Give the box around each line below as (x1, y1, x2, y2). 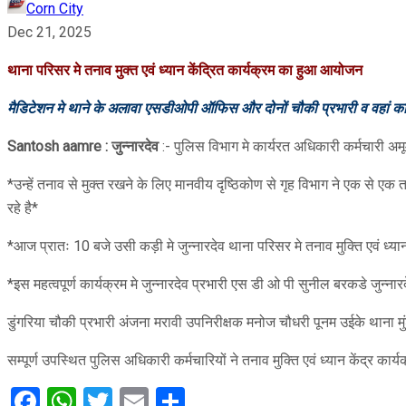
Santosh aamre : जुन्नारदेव (7, 137, 159, 155)
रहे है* (7, 198, 38, 217)
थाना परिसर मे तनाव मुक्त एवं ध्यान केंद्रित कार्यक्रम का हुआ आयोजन (7, 61, 362, 79)
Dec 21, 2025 (7, 23, 92, 41)
